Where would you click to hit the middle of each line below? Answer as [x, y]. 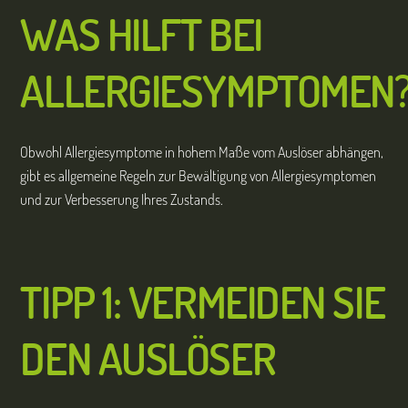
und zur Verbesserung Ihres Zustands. [122, 200]
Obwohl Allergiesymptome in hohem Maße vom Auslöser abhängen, [202, 153]
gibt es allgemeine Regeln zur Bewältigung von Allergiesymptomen [199, 176]
